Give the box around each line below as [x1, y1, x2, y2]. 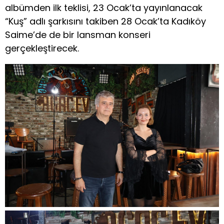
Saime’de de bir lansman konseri [5, 28, 150, 41]
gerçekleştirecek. [5, 42, 79, 55]
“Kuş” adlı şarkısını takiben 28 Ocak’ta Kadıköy [5, 15, 206, 28]
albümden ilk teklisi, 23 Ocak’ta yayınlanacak [5, 1, 202, 14]
